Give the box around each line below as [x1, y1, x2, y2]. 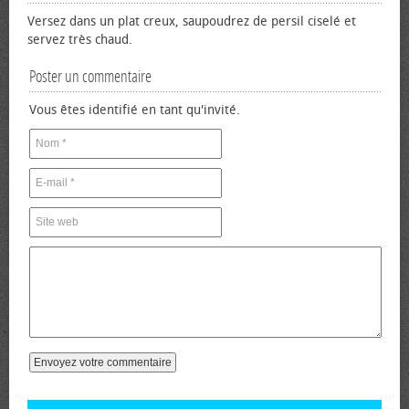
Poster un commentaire [29, 67, 152, 87]
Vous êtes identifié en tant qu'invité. [29, 102, 240, 118]
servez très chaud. [27, 32, 132, 47]
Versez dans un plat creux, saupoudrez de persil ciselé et [27, 14, 356, 29]
